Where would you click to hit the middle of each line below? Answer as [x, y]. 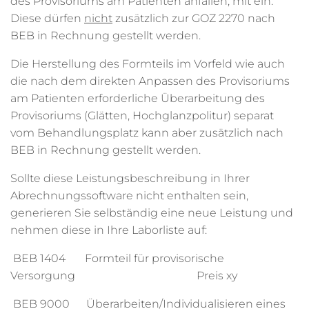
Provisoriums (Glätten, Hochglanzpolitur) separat [142, 116]
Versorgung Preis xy [124, 276]
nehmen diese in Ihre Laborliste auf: [109, 230]
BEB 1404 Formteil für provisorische [117, 258]
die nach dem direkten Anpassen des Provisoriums [150, 81]
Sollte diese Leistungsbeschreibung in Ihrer [130, 178]
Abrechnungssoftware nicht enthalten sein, [129, 196]
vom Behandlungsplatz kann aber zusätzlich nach [147, 133]
